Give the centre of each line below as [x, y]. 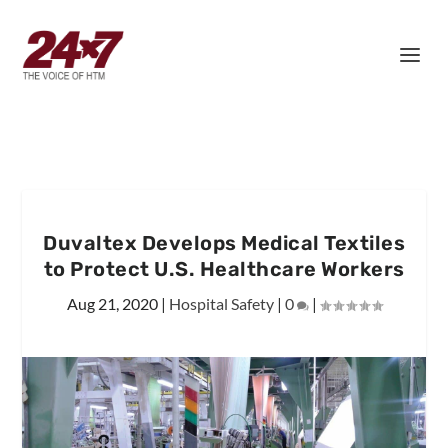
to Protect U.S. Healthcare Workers [224, 269]
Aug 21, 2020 [112, 303]
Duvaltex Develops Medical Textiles [224, 243]
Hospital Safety [221, 303]
